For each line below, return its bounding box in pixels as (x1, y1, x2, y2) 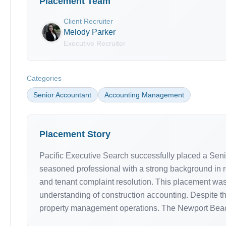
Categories (27, 74, 62, 82)
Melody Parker (64, 28, 116, 36)
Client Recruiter (64, 17, 113, 25)
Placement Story (39, 129, 110, 139)
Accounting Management (104, 91, 184, 99)
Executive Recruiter (64, 39, 126, 47)
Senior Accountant (33, 91, 91, 99)
